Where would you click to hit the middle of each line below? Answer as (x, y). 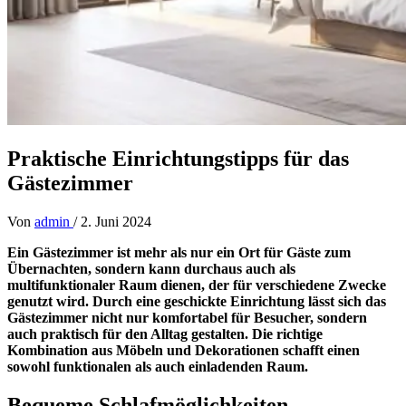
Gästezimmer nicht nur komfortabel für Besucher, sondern (187, 317)
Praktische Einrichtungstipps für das (178, 158)
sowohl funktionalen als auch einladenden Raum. (158, 366)
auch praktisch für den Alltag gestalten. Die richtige (165, 333)
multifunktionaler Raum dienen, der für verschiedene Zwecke (197, 285)
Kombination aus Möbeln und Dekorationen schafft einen (184, 350)
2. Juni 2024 (116, 221)
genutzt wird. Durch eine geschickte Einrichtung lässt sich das (197, 301)
